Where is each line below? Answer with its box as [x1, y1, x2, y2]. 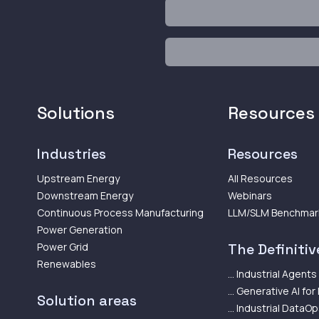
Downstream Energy [37, 188, 133, 202]
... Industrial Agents [228, 266, 317, 281]
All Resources [228, 171, 293, 185]
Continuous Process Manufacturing [37, 205, 204, 219]
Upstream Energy [37, 171, 120, 185]
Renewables [37, 256, 96, 271]
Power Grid [37, 239, 88, 253]
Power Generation [37, 222, 122, 236]
